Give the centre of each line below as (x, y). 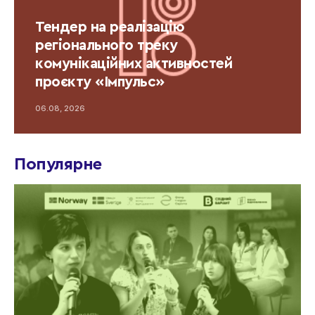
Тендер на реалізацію (110, 27)
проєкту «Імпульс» (100, 82)
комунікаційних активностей (134, 63)
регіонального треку (107, 45)
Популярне (58, 164)
